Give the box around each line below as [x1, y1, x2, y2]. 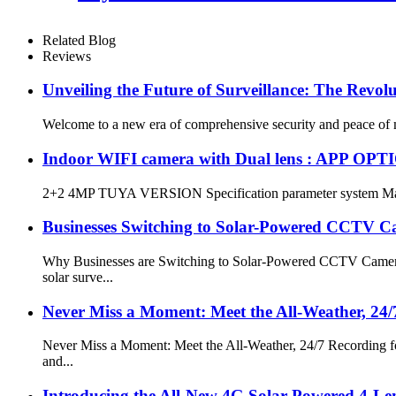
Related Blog [42, 32, 116, 48]
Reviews [42, 48, 91, 64]
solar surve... [42, 269, 113, 285]
